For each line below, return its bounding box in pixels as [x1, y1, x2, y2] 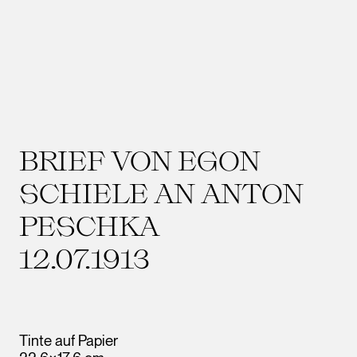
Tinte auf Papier [19, 331, 118, 349]
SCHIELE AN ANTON [19, 176, 304, 209]
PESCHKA [19, 209, 160, 241]
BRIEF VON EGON [19, 143, 261, 176]
